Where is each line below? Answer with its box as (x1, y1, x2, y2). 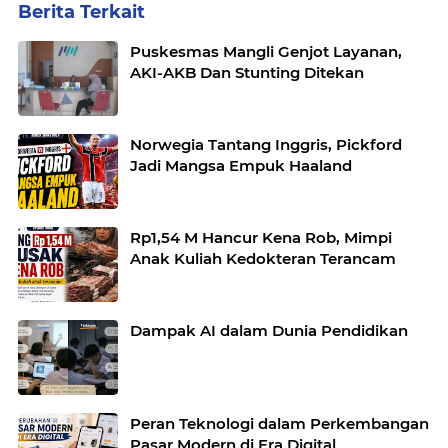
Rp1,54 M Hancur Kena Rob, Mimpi (130, 227, 392, 247)
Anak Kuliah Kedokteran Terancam (130, 248, 396, 268)
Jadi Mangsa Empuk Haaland (130, 155, 352, 175)
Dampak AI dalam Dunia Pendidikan (130, 320, 408, 340)
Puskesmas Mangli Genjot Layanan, (130, 41, 402, 61)
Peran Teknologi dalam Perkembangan (130, 413, 429, 433)
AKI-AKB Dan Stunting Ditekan (130, 62, 364, 82)
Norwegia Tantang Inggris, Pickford (130, 134, 402, 154)
